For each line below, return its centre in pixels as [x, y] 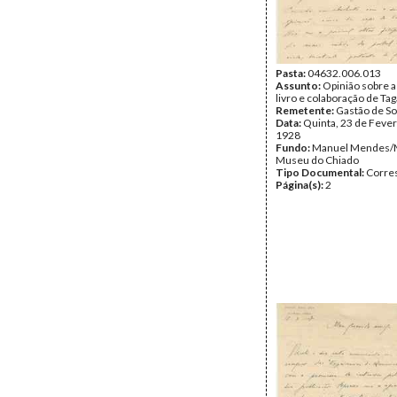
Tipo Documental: [321, 172]
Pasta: [292, 73]
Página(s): [300, 185]
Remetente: [306, 110]
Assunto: [299, 86]
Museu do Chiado [317, 160]
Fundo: [294, 148]
